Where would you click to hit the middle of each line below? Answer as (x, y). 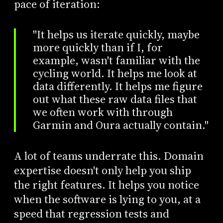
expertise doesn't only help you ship (102, 170)
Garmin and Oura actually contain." (120, 125)
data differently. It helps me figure (117, 86)
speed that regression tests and (91, 214)
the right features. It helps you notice (106, 185)
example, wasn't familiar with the (116, 60)
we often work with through (103, 112)
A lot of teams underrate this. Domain (109, 156)
